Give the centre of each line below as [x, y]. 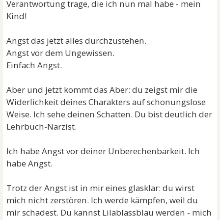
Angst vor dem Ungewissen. [61, 53]
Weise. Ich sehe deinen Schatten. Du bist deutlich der [110, 114]
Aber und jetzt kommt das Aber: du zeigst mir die [102, 90]
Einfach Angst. [34, 65]
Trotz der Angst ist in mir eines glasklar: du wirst [101, 188]
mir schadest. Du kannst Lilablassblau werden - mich [109, 212]
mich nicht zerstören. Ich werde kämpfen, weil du [102, 200]
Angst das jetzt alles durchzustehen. [77, 41]
